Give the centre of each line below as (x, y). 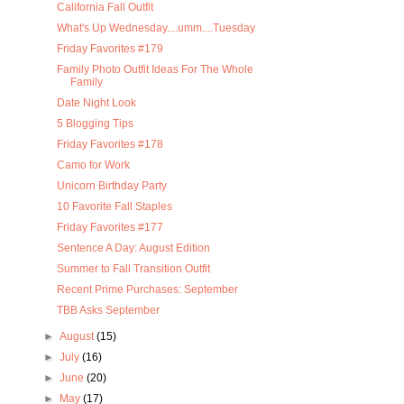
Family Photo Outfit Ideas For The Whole (156, 70)
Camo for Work (94, 165)
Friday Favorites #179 (110, 49)
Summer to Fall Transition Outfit (134, 269)
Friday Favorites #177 (110, 228)
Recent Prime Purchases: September (148, 290)
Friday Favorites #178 (110, 145)
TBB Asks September (109, 311)
